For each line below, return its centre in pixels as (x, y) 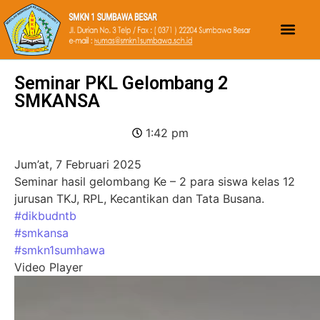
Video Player (49, 267)
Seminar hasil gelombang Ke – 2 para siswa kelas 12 (155, 181)
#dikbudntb (45, 215)
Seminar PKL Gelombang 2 (121, 83)
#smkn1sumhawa (60, 250)
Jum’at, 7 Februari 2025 (78, 164)
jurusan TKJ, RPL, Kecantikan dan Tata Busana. (139, 198)
